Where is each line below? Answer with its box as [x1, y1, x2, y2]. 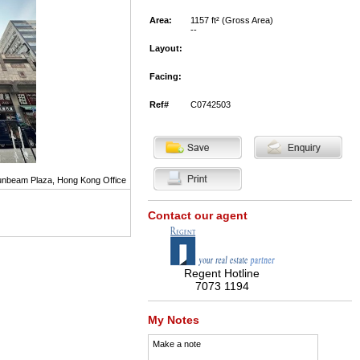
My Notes [147, 313, 199, 326]
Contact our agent [147, 209, 247, 222]
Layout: [149, 43, 182, 53]
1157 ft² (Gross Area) [190, 15, 273, 25]
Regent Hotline [184, 267, 260, 280]
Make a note [152, 339, 201, 349]
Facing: [149, 72, 182, 81]
